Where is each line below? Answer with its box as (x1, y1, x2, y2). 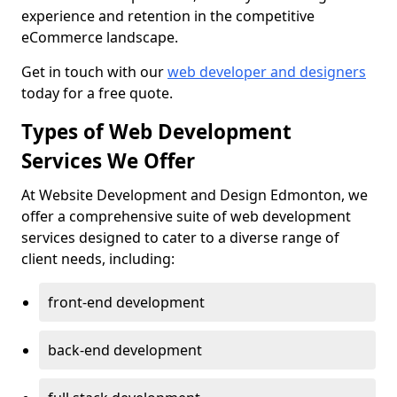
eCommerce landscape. (21, 27, 178, 47)
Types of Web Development (21, 118, 292, 145)
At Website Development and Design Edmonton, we (21, 185, 368, 205)
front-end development (48, 292, 205, 312)
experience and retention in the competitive (21, 6, 315, 26)
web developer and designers (167, 62, 366, 82)
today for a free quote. (21, 83, 173, 103)
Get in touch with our (21, 62, 167, 82)
